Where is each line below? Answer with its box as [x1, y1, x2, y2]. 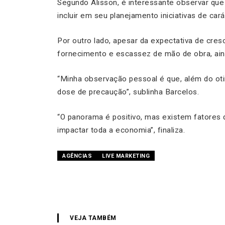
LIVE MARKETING [102, 153, 150, 160]
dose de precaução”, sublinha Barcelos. [57, 87, 199, 97]
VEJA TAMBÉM [70, 214, 117, 222]
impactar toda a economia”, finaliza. [57, 126, 185, 135]
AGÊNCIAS [62, 153, 92, 160]
